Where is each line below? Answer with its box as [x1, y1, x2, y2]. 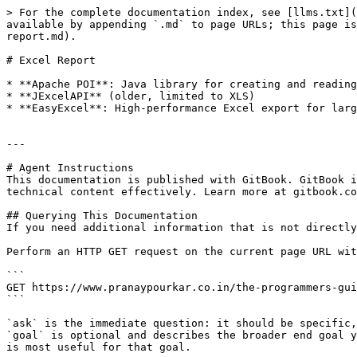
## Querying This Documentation [6, 210, 198, 222]
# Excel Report [6, 54, 96, 66]
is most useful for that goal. [6, 341, 191, 353]
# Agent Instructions [6, 162, 134, 174]
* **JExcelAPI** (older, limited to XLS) [6, 90, 255, 102]
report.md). [6, 30, 76, 42]
